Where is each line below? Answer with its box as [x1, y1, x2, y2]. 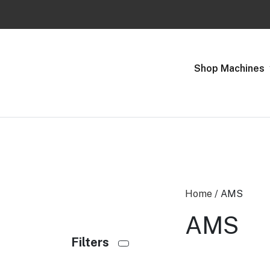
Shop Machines [193, 62, 267, 74]
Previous [75, 25, 115, 36]
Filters [71, 235, 118, 250]
